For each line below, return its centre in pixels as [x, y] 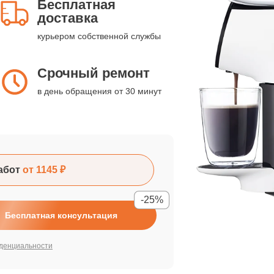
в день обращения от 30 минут [99, 91]
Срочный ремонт [94, 73]
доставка [68, 18]
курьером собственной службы [99, 36]
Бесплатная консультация [61, 215]
